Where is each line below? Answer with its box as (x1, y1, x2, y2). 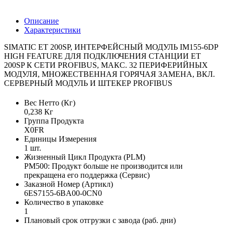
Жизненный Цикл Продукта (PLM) (24, 153, 145, 162)
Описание (24, 16, 59, 25)
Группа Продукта (24, 117, 84, 126)
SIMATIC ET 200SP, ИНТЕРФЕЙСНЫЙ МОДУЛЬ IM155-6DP (4, 42, 218, 51)
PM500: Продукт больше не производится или (24, 162, 183, 171)
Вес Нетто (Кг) (24, 98, 75, 107)
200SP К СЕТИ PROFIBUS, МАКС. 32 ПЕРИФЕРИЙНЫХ (4, 60, 208, 69)
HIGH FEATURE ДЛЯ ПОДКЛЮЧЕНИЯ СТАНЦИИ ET (4, 51, 201, 60)
